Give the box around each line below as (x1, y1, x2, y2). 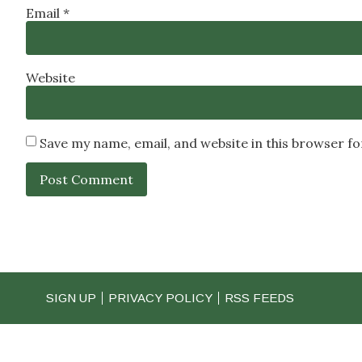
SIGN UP (46, 291, 96, 305)
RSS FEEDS (225, 291, 294, 305)
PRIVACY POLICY (108, 291, 213, 305)
